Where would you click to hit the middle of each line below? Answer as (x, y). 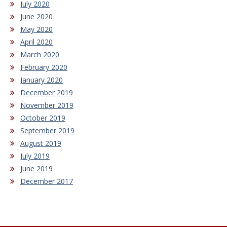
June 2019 (36, 169)
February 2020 (44, 67)
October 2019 (43, 118)
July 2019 (35, 156)
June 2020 (36, 17)
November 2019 (47, 105)
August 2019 (41, 143)
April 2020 (36, 42)
